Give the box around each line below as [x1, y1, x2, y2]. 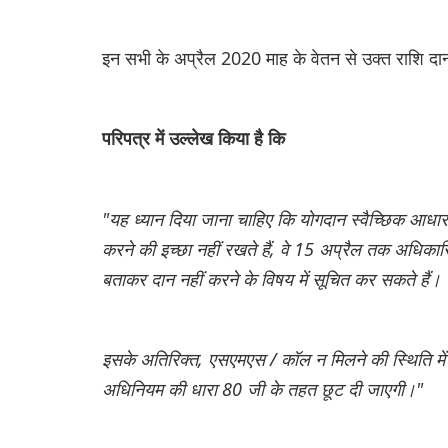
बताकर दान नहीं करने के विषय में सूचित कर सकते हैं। [102, 266, 441, 291]
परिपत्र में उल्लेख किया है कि [102, 128, 285, 149]
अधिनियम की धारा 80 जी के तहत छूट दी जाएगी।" [102, 376, 423, 401]
